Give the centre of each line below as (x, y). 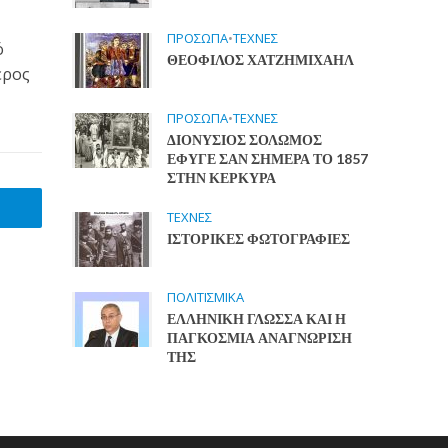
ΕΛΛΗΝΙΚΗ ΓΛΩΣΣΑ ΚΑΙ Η (257, 318)
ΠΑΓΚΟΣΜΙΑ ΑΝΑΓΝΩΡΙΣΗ (260, 337)
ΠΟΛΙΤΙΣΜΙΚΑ (206, 297)
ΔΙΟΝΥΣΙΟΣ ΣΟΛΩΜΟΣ (245, 139)
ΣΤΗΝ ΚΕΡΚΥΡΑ (222, 177)
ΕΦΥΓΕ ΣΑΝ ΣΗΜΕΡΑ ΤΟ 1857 (268, 158)
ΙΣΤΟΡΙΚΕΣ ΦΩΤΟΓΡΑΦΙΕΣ (259, 238)
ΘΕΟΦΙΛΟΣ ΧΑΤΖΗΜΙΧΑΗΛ (261, 59)
